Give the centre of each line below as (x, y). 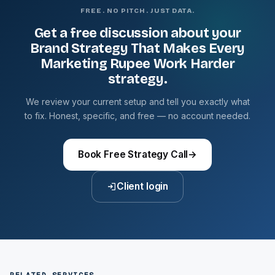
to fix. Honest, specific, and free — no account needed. (137, 116)
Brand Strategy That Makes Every (137, 48)
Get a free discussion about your (137, 33)
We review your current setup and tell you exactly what (137, 102)
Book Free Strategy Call (133, 154)
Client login (142, 186)
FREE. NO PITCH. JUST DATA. (137, 11)
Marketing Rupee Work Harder (137, 64)
